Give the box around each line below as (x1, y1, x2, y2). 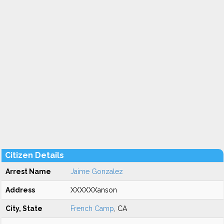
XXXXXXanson (70, 186, 117, 194)
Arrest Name (5, 167, 51, 175)
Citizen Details (5, 150, 64, 160)
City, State (5, 204, 42, 212)
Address (5, 186, 35, 194)
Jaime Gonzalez (70, 167, 123, 175)
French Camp (70, 204, 114, 212)
